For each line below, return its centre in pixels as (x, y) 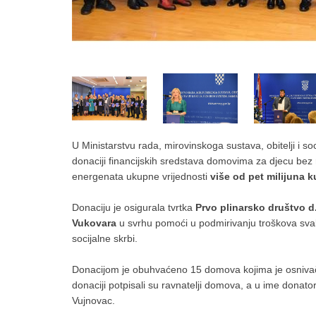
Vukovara (94, 223)
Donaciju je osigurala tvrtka (134, 207)
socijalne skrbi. (106, 238)
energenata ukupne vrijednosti (141, 176)
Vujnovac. (93, 300)
